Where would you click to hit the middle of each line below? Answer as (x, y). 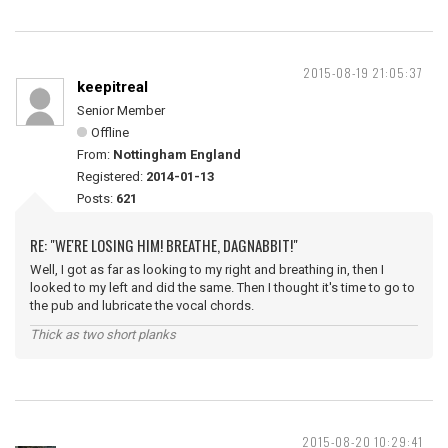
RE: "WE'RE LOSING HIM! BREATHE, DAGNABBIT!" (164, 245)
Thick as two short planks (103, 334)
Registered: (111, 176)
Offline (110, 132)
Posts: (96, 198)
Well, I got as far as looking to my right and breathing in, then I (207, 269)
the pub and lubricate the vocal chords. (142, 305)
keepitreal (112, 87)
